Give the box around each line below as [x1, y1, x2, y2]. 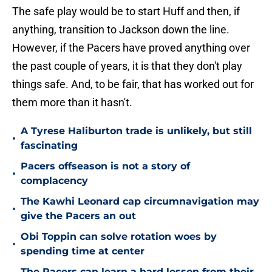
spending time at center [21, 245, 144, 257]
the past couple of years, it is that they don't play [12, 59, 242, 73]
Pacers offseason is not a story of [21, 160, 190, 172]
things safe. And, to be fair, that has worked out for [12, 78, 254, 91]
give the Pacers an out [21, 210, 136, 222]
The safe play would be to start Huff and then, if [12, 5, 240, 18]
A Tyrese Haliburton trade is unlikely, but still [21, 125, 252, 137]
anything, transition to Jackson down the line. [12, 23, 229, 36]
